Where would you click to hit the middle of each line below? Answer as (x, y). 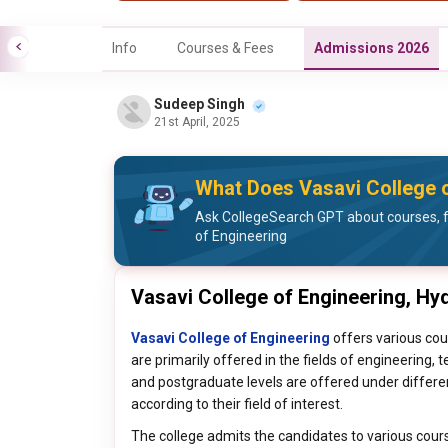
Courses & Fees (225, 48)
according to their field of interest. (237, 404)
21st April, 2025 (197, 121)
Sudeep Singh (199, 103)
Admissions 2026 (371, 48)
